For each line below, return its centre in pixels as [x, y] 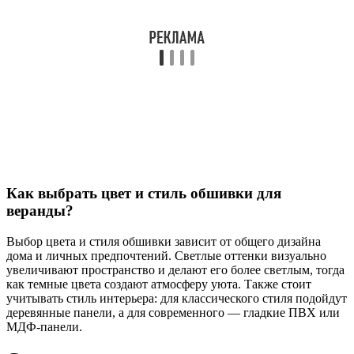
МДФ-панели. [44, 326]
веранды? [40, 210]
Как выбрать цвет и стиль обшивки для [144, 193]
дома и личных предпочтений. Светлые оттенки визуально [166, 255]
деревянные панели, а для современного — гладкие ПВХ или [173, 312]
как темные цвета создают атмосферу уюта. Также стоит [159, 284]
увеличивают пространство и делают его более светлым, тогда [175, 269]
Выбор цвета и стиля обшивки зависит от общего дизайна [164, 241]
